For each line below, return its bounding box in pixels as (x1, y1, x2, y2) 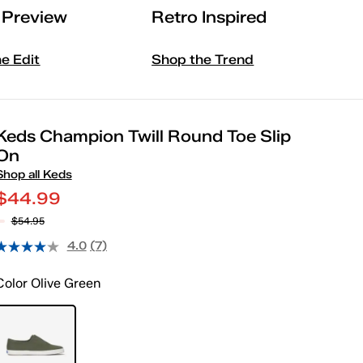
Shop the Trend (152, 51, 254, 67)
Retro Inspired (152, 6, 267, 27)
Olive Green (27, 275, 101, 292)
